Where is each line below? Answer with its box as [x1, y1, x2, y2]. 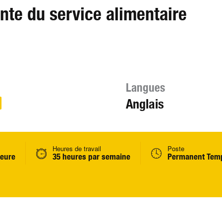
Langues [125, 81, 165, 94]
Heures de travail [53, 144, 101, 153]
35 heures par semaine [53, 152, 130, 162]
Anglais [125, 96, 164, 111]
